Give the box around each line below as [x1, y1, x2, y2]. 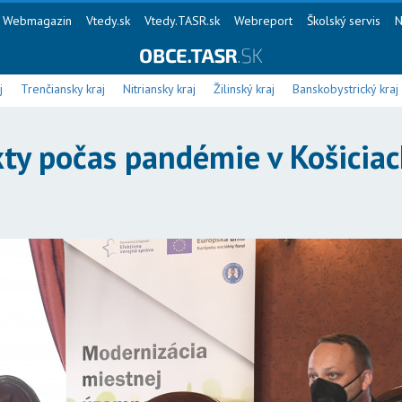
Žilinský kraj [214, 81, 275, 97]
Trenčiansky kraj [21, 81, 105, 97]
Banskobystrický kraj [293, 81, 398, 97]
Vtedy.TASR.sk [144, 13, 220, 29]
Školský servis [306, 13, 380, 29]
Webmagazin [2, 13, 72, 29]
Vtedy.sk [85, 13, 130, 29]
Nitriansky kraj [123, 81, 196, 97]
